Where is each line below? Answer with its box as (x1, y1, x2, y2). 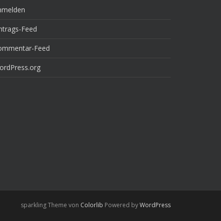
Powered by (103, 201, 140, 209)
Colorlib (80, 201, 103, 209)
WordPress (140, 201, 171, 209)
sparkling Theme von (21, 201, 80, 209)
